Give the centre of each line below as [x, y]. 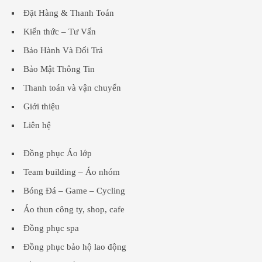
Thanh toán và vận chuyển [72, 88]
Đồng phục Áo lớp [58, 154]
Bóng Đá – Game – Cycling [74, 191]
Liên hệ [37, 125]
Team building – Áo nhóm [72, 172]
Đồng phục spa [51, 228]
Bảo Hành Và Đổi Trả [63, 51]
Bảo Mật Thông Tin [59, 69]
